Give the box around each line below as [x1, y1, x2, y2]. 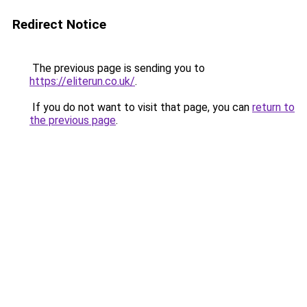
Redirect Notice [12, 16, 106, 32]
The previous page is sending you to [29, 62, 205, 75]
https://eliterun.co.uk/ [29, 75, 135, 88]
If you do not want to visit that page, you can [29, 101, 252, 114]
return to [252, 101, 295, 114]
